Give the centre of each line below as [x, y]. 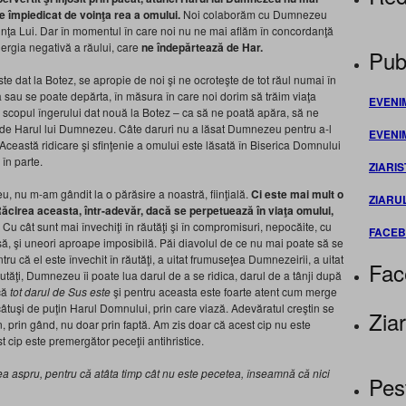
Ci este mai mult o [297, 194]
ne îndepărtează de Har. [202, 47]
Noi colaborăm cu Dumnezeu [254, 14]
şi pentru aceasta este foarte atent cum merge [224, 291]
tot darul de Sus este [60, 291]
